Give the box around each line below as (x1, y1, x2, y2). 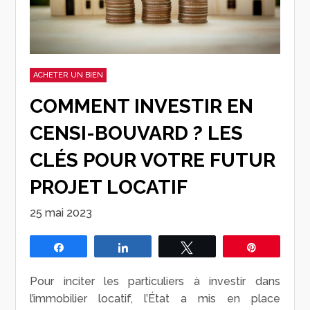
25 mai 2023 (30, 206, 93, 219)
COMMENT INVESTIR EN (30, 94, 254, 118)
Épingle (266, 241, 297, 252)
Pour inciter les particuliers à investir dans (30, 274, 280, 288)
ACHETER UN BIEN (33, 70, 104, 80)
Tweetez (201, 241, 237, 252)
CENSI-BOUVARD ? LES (30, 121, 244, 145)
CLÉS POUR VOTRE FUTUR (30, 148, 276, 172)
